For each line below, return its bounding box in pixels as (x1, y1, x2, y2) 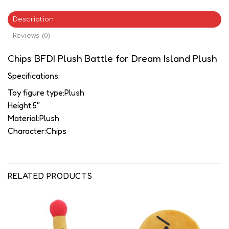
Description (12, 15, 54, 23)
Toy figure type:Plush (8, 87, 84, 98)
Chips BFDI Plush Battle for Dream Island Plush (8, 52, 217, 64)
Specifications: (8, 70, 60, 81)
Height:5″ (8, 100, 40, 110)
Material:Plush (8, 112, 59, 123)
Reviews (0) (12, 32, 51, 39)
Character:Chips (8, 125, 66, 136)
